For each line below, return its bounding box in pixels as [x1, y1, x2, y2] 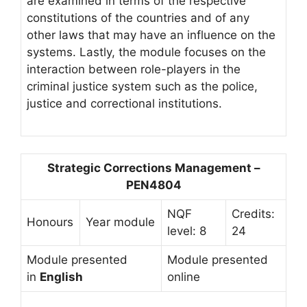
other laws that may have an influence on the [27, 28, 275, 42]
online [167, 270, 200, 284]
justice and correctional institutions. [27, 97, 222, 110]
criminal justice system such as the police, [27, 79, 258, 93]
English [40, 270, 83, 284]
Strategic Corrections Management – [47, 161, 260, 175]
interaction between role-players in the [27, 62, 241, 76]
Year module [86, 215, 155, 229]
